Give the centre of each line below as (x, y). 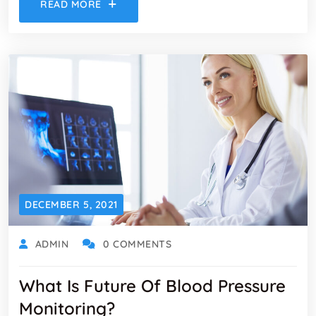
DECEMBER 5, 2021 (71, 204)
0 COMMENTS (137, 244)
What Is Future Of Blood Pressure (152, 285)
